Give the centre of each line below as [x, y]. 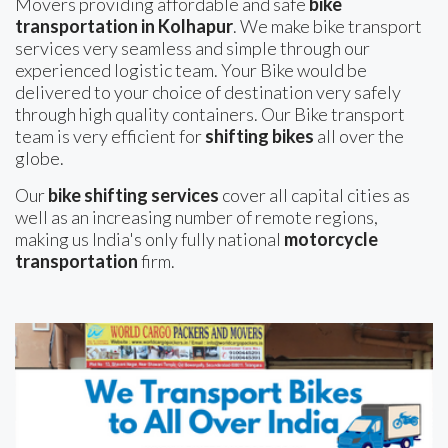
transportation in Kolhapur [124, 26]
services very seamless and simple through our [192, 48]
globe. [39, 158]
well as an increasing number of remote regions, [196, 217]
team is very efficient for [110, 136]
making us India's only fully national [149, 239]
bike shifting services [133, 195]
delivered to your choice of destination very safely [208, 92]
